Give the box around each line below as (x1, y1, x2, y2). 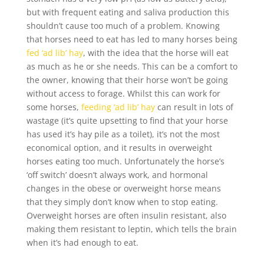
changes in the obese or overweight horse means (26, 183, 221, 194)
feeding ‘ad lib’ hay (81, 101, 155, 113)
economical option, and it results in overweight (26, 142, 212, 154)
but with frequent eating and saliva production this (26, 6, 229, 18)
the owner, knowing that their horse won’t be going (26, 74, 228, 86)
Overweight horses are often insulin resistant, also (26, 210, 226, 222)
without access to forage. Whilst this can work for (26, 88, 220, 100)
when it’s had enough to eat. (26, 237, 141, 249)
